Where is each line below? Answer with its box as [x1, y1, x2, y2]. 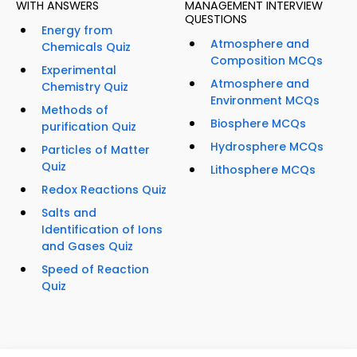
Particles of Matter [41, 141, 150, 158]
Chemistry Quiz [41, 78, 128, 95]
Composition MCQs [210, 52, 323, 69]
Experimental [41, 61, 116, 78]
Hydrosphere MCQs [210, 138, 324, 155]
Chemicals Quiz [41, 38, 131, 55]
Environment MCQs [210, 92, 320, 108]
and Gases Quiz [41, 237, 133, 254]
